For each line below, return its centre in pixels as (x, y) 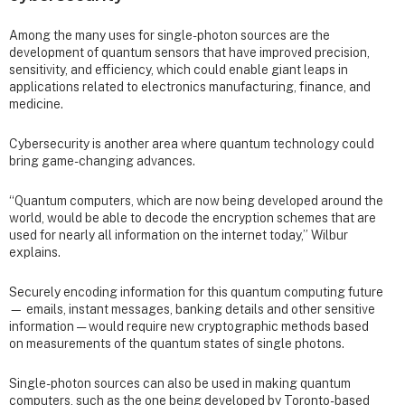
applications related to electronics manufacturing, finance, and (190, 86)
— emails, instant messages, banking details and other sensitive (192, 310)
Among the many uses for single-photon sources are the (170, 35)
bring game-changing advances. (102, 160)
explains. (35, 252)
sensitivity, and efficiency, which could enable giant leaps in (179, 69)
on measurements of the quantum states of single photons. (177, 344)
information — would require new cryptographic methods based (189, 327)
